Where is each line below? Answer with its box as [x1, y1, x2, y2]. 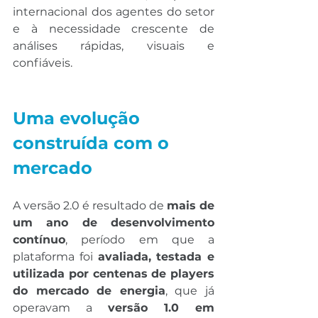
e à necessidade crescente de [13, 22, 214, 36]
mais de [167, 199, 214, 213]
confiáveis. [13, 56, 72, 70]
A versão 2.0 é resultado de [13, 199, 167, 213]
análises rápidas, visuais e [13, 39, 214, 53]
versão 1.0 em [108, 301, 214, 315]
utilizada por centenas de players [13, 267, 214, 281]
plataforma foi [13, 250, 98, 264]
